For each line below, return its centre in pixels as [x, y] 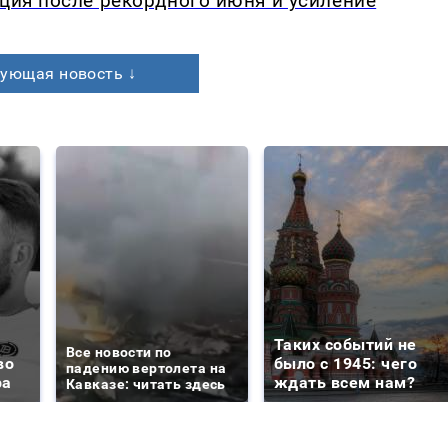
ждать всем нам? [345, 383]
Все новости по [119, 352]
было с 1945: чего [346, 364]
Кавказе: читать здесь [146, 384]
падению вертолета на [146, 368]
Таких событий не [345, 345]
